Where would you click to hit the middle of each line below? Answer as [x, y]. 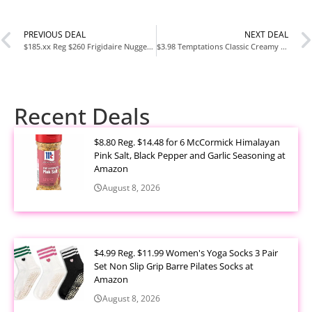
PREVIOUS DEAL [55, 35]
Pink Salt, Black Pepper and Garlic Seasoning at [190, 155]
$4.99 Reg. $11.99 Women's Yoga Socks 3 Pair [186, 252]
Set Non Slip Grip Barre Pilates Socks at [174, 266]
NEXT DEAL [266, 35]
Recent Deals [82, 116]
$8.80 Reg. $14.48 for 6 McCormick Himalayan [187, 142]
